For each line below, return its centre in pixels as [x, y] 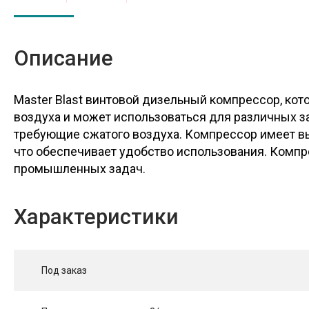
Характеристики [96, 217]
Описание [63, 59]
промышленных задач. [80, 169]
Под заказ [64, 271]
